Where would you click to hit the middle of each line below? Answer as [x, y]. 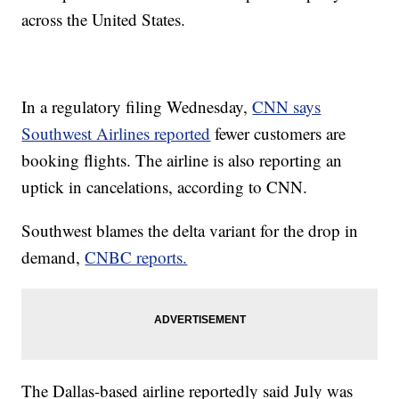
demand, [53, 257]
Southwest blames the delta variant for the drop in [190, 231]
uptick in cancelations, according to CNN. [165, 187]
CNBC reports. [136, 257]
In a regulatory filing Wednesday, [137, 107]
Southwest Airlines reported [116, 134]
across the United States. [104, 20]
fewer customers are [278, 134]
